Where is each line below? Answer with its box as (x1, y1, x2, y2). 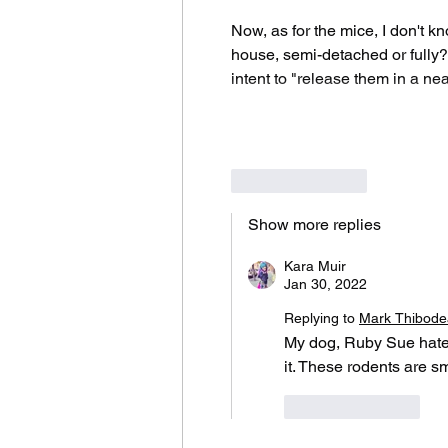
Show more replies (248, 215, 381, 235)
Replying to (284, 310, 355, 327)
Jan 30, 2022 (284, 276, 367, 293)
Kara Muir (284, 258, 346, 275)
